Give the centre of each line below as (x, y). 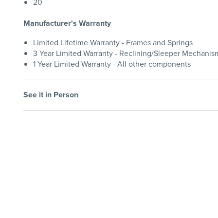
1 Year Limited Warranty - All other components (112, 64)
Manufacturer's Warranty (67, 23)
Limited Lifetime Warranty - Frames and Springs (113, 42)
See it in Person (51, 95)
